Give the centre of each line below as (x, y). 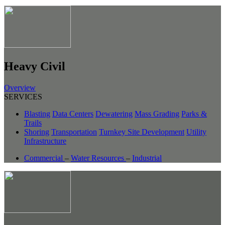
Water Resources (98, 158)
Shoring (37, 132)
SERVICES (23, 96)
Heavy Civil (35, 66)
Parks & (194, 114)
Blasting (37, 114)
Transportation (74, 132)
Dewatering (114, 114)
